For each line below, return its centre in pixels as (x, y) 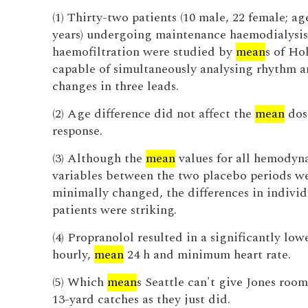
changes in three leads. (115, 86)
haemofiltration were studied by (144, 52)
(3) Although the (99, 158)
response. (77, 131)
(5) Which (79, 282)
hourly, (73, 255)
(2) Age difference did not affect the (153, 114)
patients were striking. (114, 210)
